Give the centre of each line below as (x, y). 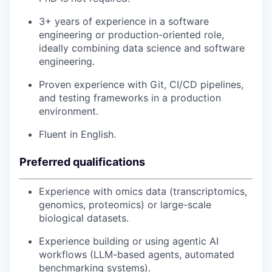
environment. (69, 111)
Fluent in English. (77, 134)
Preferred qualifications (82, 162)
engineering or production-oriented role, (131, 35)
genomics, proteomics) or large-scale (125, 205)
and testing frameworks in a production (130, 98)
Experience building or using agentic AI (129, 241)
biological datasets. (84, 218)
